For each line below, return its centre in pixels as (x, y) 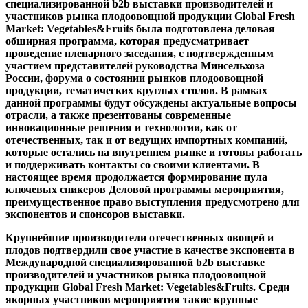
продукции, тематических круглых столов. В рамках (136, 90)
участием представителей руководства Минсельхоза (135, 65)
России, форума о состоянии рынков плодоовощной (134, 78)
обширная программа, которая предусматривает (127, 41)
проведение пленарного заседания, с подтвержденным (140, 53)
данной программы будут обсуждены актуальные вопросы (151, 102)
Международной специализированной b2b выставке (135, 262)
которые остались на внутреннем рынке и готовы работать (154, 152)
